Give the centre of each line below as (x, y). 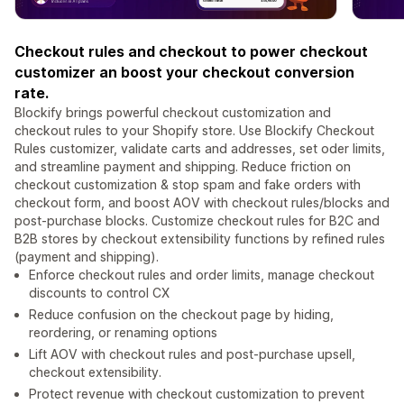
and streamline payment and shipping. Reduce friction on (183, 167)
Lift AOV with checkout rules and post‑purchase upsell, (192, 354)
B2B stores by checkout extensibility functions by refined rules (200, 239)
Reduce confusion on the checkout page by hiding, (181, 315)
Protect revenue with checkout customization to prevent (197, 394)
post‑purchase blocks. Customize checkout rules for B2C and (197, 221)
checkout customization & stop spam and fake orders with (188, 185)
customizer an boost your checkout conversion (184, 73)
